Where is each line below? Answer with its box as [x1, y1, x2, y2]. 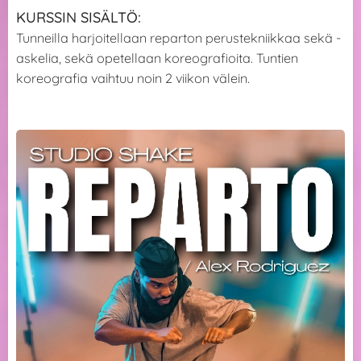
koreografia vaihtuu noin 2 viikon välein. [16, 69, 253, 86]
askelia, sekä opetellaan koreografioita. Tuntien [16, 49, 298, 66]
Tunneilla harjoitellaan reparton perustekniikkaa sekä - [16, 29, 341, 46]
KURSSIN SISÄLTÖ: [16, 7, 145, 27]
